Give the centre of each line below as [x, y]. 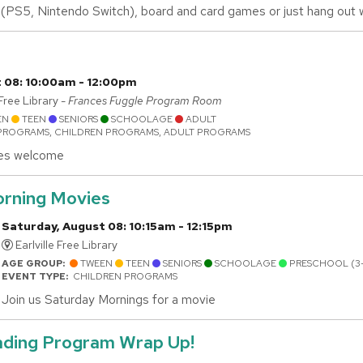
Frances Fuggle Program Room [145, 100]
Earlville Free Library [65, 245]
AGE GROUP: [36, 264]
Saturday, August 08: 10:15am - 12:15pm [117, 226]
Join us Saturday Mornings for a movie [109, 300]
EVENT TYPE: [37, 277]
